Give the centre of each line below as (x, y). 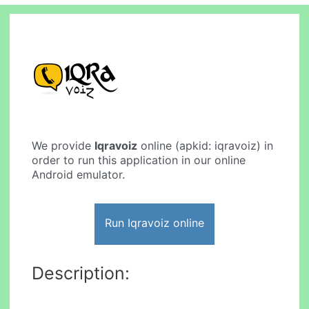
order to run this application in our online (139, 160)
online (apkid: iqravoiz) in (206, 146)
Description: (81, 273)
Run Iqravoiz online (154, 222)
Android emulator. (79, 175)
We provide (63, 146)
